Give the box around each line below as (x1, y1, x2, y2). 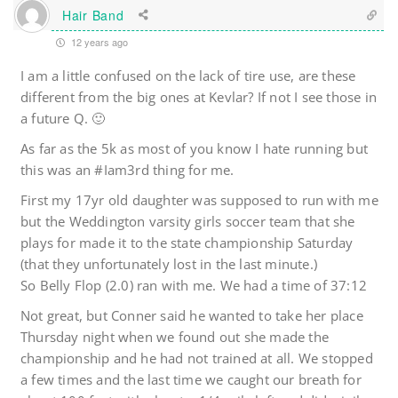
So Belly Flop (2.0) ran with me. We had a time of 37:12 (20, 276, 367, 295)
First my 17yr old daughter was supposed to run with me (20, 191, 378, 210)
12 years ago (68, 35, 128, 50)
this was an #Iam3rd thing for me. (20, 161, 235, 179)
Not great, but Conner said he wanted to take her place (20, 306, 363, 325)
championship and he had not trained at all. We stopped (20, 349, 373, 368)
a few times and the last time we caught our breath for (20, 370, 362, 389)
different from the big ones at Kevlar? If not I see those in (20, 88, 378, 107)
